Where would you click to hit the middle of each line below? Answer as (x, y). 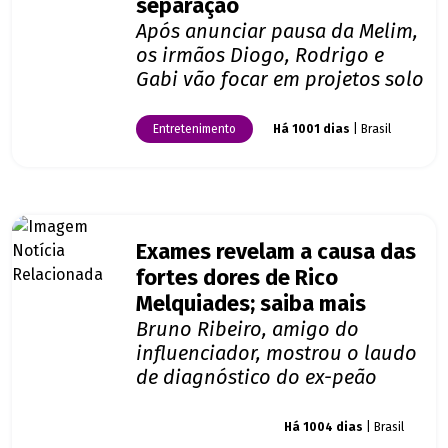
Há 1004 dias (323, 427)
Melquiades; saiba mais (251, 304)
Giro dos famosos (200, 427)
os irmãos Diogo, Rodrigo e (260, 55)
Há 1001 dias (311, 129)
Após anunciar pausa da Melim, (277, 31)
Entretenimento (194, 129)
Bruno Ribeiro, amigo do (247, 329)
